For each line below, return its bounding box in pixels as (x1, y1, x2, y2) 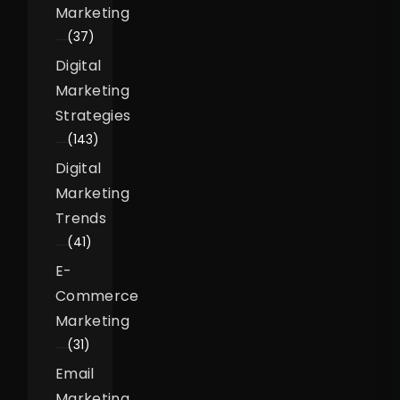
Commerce (55, 286, 139, 307)
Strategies (55, 105, 131, 127)
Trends (55, 208, 106, 229)
